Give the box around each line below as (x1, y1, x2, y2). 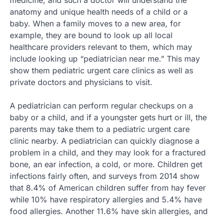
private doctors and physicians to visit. (10, 77, 153, 87)
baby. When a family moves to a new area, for (10, 18, 181, 28)
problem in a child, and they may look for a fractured (10, 147, 206, 157)
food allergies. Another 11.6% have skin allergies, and (10, 206, 208, 216)
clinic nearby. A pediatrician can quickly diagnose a (10, 135, 199, 146)
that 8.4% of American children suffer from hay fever (10, 182, 206, 193)
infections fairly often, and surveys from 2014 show (10, 171, 199, 181)
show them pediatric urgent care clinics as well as (10, 65, 193, 75)
